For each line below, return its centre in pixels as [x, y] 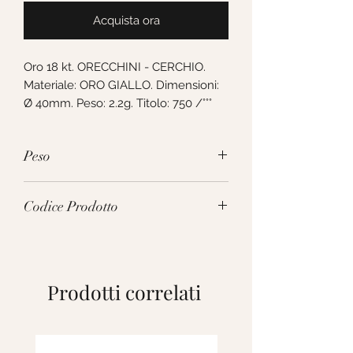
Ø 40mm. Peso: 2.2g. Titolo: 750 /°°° [118, 104]
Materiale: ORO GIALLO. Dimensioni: [121, 85]
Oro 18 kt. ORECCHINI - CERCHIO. [115, 67]
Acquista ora [126, 21]
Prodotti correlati [124, 292]
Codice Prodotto [71, 207]
